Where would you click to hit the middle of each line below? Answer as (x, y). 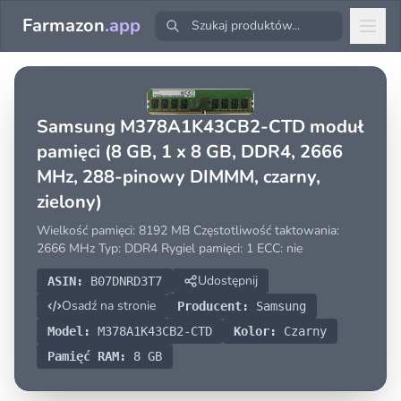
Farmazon (64, 26)
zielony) (69, 202)
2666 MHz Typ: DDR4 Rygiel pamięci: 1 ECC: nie (170, 248)
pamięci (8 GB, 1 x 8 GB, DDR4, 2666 (190, 152)
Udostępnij (228, 281)
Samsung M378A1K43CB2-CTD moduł (200, 127)
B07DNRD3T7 (123, 281)
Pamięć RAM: (87, 356)
